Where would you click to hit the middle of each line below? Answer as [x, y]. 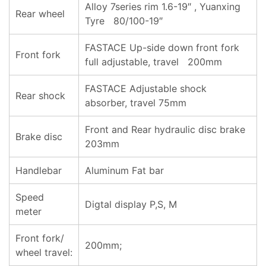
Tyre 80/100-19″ [124, 21]
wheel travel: [44, 252]
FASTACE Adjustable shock [146, 88]
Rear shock [40, 96]
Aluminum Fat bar [124, 170]
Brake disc [39, 137]
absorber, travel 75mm [136, 103]
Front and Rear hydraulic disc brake [165, 129]
